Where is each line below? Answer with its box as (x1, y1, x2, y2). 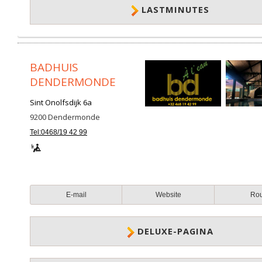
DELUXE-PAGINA (137, 225, 213, 237)
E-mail (65, 191, 87, 199)
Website (155, 191, 181, 199)
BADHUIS (30, 60, 78, 75)
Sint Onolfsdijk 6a (30, 97, 92, 108)
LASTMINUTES (142, 4, 209, 15)
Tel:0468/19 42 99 (30, 128, 87, 136)
